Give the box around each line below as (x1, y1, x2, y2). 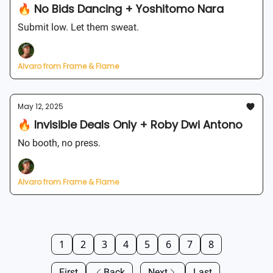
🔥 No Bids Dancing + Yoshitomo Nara (18, 1, 224, 16)
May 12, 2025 (18, 101, 63, 112)
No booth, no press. (18, 137, 101, 149)
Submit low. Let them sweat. (18, 21, 139, 33)
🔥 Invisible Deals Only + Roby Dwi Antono (18, 117, 243, 132)
